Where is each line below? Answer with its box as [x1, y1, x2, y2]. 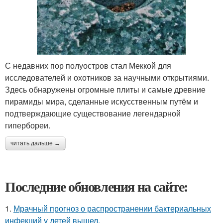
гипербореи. [5, 119, 50, 131]
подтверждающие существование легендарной [5, 107, 181, 119]
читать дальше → [10, 139, 60, 147]
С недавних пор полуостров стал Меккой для [5, 59, 171, 71]
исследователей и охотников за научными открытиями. [5, 71, 209, 83]
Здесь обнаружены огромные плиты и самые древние [5, 83, 206, 95]
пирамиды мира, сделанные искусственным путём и [5, 95, 198, 107]
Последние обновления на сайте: [5, 176, 188, 197]
